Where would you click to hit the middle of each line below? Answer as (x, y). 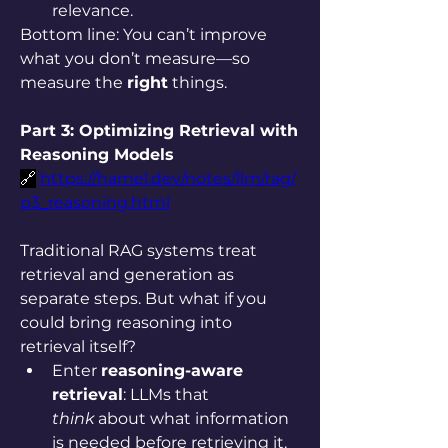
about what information (191, 418)
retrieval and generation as (127, 274)
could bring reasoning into (126, 322)
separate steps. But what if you (143, 298)
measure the (73, 82)
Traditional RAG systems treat (138, 250)
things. (197, 82)
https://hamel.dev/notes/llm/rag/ (168, 178)
